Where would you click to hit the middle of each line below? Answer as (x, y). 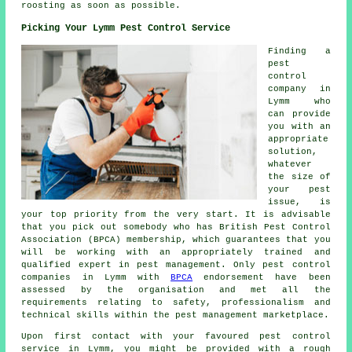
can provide (299, 114)
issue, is (299, 202)
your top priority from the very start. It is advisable (176, 214)
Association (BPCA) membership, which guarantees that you (176, 239)
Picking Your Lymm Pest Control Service (126, 28)
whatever (290, 164)
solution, (293, 151)
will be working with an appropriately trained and (176, 252)
